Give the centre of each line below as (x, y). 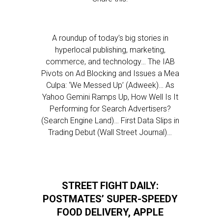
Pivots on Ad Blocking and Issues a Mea (110, 73)
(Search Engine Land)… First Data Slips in (110, 121)
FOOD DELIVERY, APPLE (110, 212)
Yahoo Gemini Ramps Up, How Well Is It (110, 97)
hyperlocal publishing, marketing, (110, 50)
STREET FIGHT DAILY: (110, 186)
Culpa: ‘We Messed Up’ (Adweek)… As (110, 85)
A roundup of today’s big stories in (110, 38)
